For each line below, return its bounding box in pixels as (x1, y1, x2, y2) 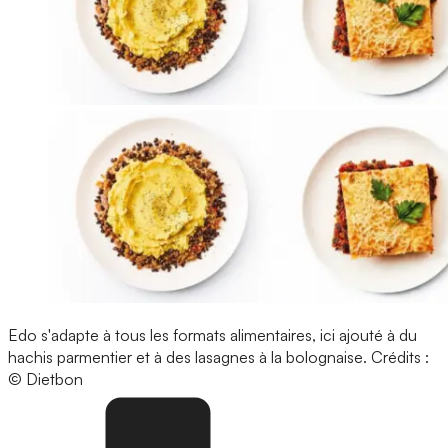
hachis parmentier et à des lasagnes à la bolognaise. (8, 346, 371, 367)
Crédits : (371, 346, 429, 367)
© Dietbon (8, 368, 83, 389)
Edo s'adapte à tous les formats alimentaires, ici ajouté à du (8, 324, 417, 345)
